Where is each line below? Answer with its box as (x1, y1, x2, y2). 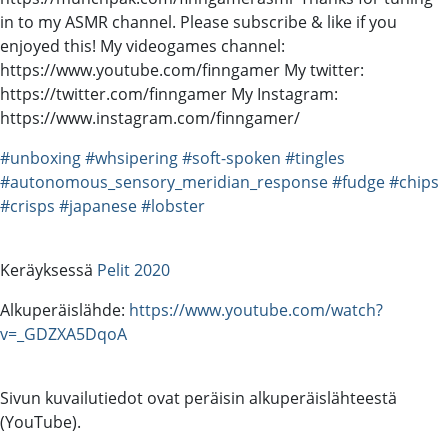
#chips (389, 170, 439, 193)
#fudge (332, 170, 385, 193)
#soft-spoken (182, 146, 281, 169)
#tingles (285, 146, 345, 169)
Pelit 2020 (97, 258, 170, 281)
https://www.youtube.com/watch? (129, 298, 383, 321)
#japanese (59, 194, 137, 217)
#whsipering (85, 146, 178, 169)
